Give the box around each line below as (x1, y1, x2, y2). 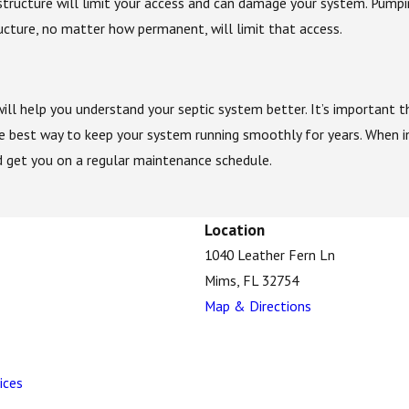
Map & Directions (204, 297, 311, 316)
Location (204, 219, 265, 241)
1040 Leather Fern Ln (204, 246, 335, 265)
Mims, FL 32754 (204, 271, 299, 290)
